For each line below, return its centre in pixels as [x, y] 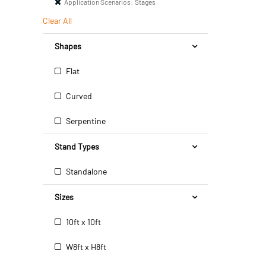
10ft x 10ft [83, 222]
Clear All [57, 20]
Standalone [85, 171]
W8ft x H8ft [85, 247]
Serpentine [85, 121]
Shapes [68, 46]
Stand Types [77, 146]
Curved [78, 96]
